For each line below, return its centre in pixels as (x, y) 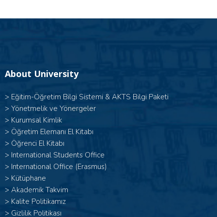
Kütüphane (29, 178)
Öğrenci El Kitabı (38, 144)
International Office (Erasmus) (59, 167)
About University (42, 74)
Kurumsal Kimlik (37, 120)
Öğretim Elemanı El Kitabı (52, 132)
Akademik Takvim (40, 190)
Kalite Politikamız (39, 202)
